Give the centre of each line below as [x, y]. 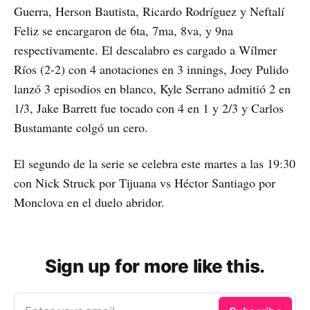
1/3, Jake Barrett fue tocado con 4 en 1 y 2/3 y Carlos [149, 108]
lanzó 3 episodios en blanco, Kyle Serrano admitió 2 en [152, 89]
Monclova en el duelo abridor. [89, 202]
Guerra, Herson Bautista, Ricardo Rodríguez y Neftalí [149, 11]
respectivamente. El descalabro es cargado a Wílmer [145, 50]
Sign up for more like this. [155, 266]
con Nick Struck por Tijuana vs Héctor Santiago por [145, 183]
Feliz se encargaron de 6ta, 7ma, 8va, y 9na [124, 31]
